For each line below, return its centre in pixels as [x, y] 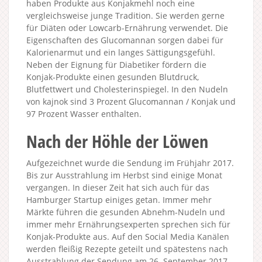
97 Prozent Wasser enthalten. [84, 113]
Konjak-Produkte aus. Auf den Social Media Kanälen [128, 236]
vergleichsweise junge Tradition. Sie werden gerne [125, 15]
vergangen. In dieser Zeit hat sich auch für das [118, 187]
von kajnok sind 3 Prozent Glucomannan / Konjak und [131, 101]
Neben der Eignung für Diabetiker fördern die [116, 64]
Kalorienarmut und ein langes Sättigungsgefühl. [121, 52]
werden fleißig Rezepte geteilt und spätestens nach [127, 249]
